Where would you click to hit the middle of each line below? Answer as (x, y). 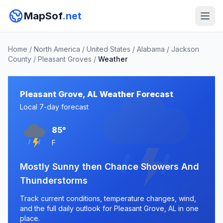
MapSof (43, 16)
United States (109, 49)
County (20, 59)
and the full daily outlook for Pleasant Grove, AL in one (109, 208)
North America (57, 49)
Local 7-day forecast (54, 107)
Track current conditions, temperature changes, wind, (108, 198)
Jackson (185, 49)
